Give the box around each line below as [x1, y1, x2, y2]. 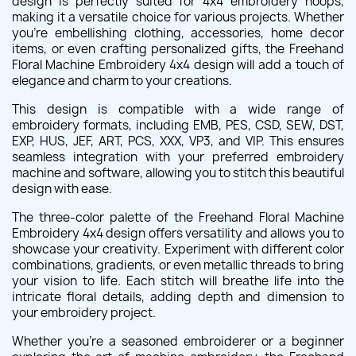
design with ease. [12, 180, 112, 197]
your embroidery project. [12, 304, 156, 321]
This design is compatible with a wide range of [12, 101, 344, 118]
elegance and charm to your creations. [12, 72, 232, 89]
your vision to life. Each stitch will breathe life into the [12, 273, 344, 289]
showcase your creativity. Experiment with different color [12, 241, 344, 257]
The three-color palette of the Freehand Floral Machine [12, 209, 344, 226]
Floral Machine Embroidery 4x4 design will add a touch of [12, 56, 344, 73]
